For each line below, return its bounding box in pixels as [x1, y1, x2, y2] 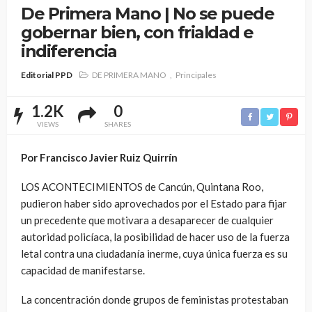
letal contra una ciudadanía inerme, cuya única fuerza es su [21, 247, 288, 260]
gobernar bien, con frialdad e [21, 22, 253, 42]
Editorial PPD [21, 69, 72, 80]
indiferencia [21, 41, 117, 61]
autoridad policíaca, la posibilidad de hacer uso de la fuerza [21, 230, 290, 243]
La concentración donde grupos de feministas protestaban [21, 292, 288, 306]
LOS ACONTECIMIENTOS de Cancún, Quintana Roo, [21, 180, 263, 193]
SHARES [104, 119, 131, 128]
